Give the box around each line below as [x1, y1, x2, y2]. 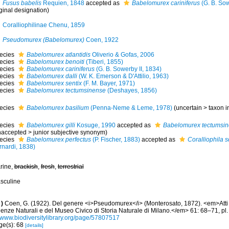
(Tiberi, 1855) [84, 58, 123, 65]
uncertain [175, 104, 202, 111]
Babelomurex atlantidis [26, 51, 90, 58]
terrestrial [57, 163, 84, 170]
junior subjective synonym [33, 129, 105, 136]
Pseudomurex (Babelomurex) [2, 36, 84, 43]
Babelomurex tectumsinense [26, 87, 106, 94]
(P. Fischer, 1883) [90, 136, 140, 143]
